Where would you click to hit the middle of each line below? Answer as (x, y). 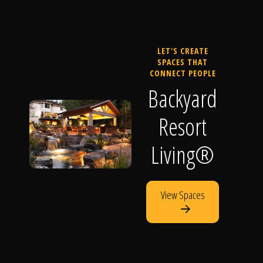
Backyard (183, 98)
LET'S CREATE (183, 51)
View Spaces (183, 195)
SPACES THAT (183, 62)
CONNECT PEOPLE (183, 73)
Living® (183, 155)
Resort (183, 127)
